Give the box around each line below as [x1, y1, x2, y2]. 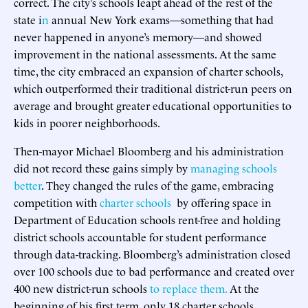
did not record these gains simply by [14, 159, 190, 175]
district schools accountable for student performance [14, 228, 267, 244]
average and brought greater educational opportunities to [14, 97, 291, 113]
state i [14, 11, 42, 27]
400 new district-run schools [14, 280, 150, 296]
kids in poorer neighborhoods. [14, 114, 160, 130]
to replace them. [150, 280, 227, 296]
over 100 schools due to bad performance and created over [14, 263, 294, 278]
